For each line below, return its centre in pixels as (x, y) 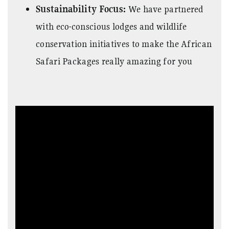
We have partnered (165, 9)
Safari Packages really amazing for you (114, 61)
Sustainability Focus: (81, 9)
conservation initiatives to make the (109, 43)
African (197, 43)
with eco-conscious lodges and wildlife (111, 26)
